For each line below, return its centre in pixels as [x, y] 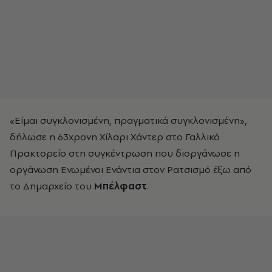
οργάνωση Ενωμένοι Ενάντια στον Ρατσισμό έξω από [131, 169]
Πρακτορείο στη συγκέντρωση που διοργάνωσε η [125, 153]
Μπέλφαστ [121, 186]
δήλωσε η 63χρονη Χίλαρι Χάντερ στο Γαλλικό [115, 137]
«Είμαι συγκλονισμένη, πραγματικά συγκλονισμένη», [128, 120]
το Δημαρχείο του [52, 186]
